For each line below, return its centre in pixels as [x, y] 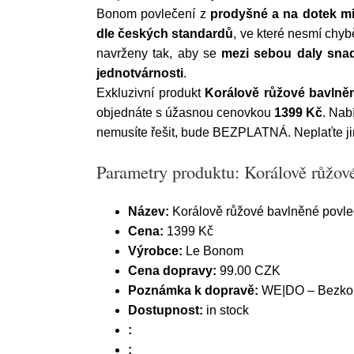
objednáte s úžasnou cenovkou [186, 113]
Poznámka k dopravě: [193, 290]
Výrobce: [155, 251]
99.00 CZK [249, 271]
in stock [226, 310]
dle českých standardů [165, 34]
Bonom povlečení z [153, 14]
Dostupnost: [166, 310]
